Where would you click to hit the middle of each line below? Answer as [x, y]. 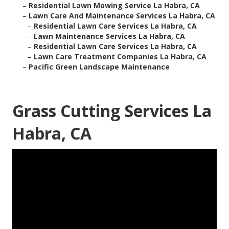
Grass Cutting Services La [112, 111]
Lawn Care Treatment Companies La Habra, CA [120, 57]
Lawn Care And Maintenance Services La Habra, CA [122, 16]
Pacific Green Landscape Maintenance [99, 67]
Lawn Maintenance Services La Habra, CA [109, 36]
